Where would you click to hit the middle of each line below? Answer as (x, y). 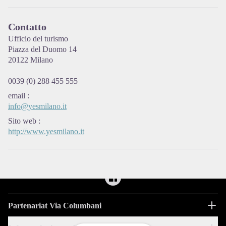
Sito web (22, 121)
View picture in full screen (154, 32)
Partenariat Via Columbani (55, 205)
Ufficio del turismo (38, 39)
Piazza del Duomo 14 (42, 49)
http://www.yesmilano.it (46, 132)
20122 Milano (31, 60)
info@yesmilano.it (37, 106)
